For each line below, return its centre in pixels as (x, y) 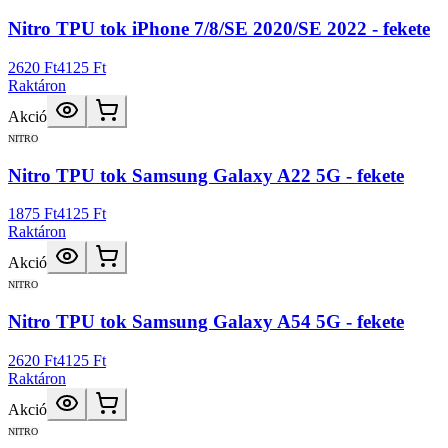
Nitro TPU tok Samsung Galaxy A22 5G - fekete (206, 175)
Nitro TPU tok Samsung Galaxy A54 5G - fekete (206, 321)
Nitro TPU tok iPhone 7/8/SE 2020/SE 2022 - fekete (219, 29)
